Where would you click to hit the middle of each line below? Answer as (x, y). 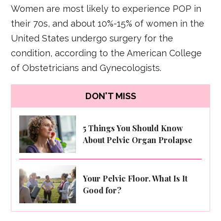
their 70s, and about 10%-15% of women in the (108, 23)
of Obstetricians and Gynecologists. (86, 68)
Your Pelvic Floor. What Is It (135, 178)
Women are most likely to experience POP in (106, 8)
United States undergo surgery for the (92, 38)
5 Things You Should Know (133, 128)
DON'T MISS (110, 96)
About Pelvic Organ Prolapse (138, 140)
